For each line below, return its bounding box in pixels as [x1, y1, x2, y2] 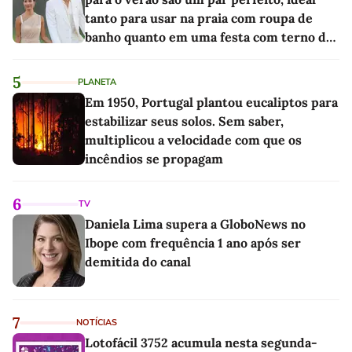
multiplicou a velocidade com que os [85, 132, 302, 148]
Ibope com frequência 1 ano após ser [85, 235, 301, 251]
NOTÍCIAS [76, 317, 117, 329]
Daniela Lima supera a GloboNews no [85, 216, 306, 233]
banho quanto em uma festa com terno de [85, 29, 333, 46]
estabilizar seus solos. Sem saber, [85, 113, 284, 130]
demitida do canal [85, 254, 191, 270]
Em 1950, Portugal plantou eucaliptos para [85, 94, 338, 111]
